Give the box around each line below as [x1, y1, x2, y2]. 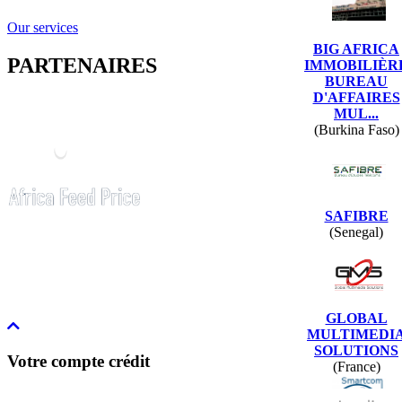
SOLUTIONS [314, 342, 398, 358]
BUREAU [325, 73, 388, 89]
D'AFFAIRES [312, 89, 400, 105]
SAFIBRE [324, 207, 389, 223]
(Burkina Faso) [313, 121, 399, 137]
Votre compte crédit [7, 351, 150, 371]
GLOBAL [325, 310, 388, 326]
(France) [332, 358, 380, 374]
